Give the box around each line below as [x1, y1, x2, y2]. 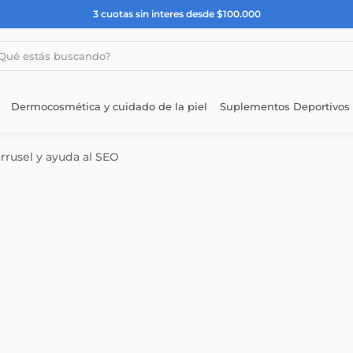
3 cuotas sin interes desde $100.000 [92, 8, 261, 20]
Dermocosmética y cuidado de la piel [11, 99, 207, 113]
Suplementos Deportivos [220, 99, 350, 113]
